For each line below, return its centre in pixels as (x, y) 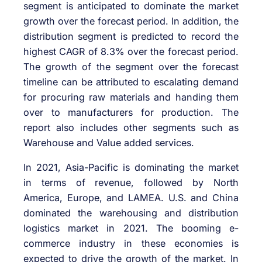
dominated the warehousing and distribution (131, 213)
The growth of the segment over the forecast (131, 66)
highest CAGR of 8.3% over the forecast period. (131, 51)
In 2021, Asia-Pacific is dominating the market (131, 168)
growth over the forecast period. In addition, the (131, 21)
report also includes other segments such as (131, 127)
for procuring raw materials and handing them (131, 97)
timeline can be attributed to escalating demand (131, 82)
